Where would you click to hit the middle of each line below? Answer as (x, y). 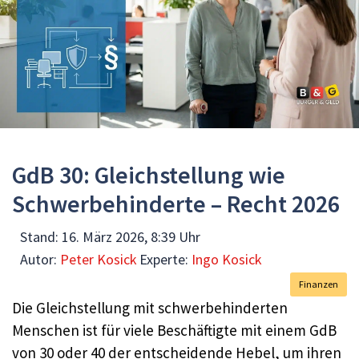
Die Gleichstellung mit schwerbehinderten (150, 308)
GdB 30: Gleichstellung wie (149, 175)
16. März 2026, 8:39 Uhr (131, 237)
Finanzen (319, 284)
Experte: (165, 259)
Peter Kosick (99, 259)
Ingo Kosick (227, 259)
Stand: (41, 237)
